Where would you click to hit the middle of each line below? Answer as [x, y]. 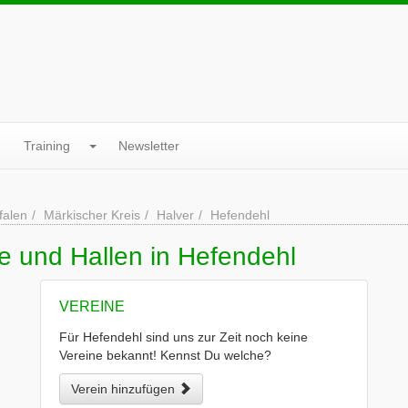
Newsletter [149, 146]
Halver [175, 215]
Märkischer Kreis [92, 215]
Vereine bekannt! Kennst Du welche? [165, 355]
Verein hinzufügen [125, 389]
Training [47, 146]
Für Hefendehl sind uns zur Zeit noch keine [184, 337]
